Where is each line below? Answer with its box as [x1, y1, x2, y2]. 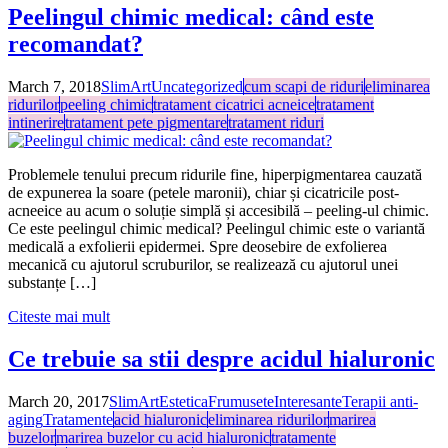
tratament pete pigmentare [65, 113, 227, 131]
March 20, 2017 [8, 392, 109, 410]
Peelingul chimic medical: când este [8, 3, 374, 30]
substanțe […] [8, 273, 96, 291]
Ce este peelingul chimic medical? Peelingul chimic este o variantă [8, 219, 425, 237]
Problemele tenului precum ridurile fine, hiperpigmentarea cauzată [8, 165, 422, 183]
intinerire [8, 113, 64, 131]
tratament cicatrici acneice [153, 95, 315, 113]
